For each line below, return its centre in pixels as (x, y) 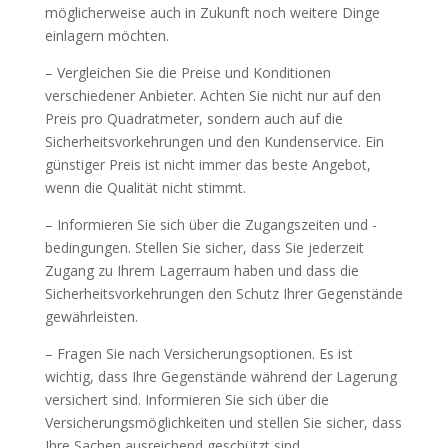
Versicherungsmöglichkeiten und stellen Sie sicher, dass (223, 422)
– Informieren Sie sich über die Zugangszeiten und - (210, 224)
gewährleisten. (91, 316)
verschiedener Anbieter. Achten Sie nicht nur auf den (212, 95)
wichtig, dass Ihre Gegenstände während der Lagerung (220, 376)
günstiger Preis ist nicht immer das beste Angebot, (207, 164)
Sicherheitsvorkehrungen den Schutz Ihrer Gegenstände (223, 293)
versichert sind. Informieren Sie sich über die (186, 399)
